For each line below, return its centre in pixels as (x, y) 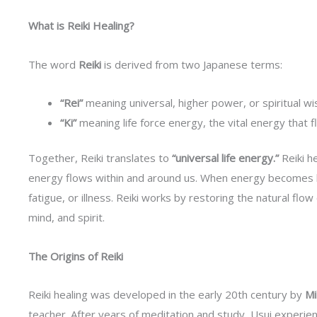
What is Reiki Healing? (81, 26)
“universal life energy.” (225, 158)
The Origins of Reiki (76, 256)
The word (53, 64)
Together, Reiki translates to (100, 158)
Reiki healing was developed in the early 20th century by (167, 294)
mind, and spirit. (67, 218)
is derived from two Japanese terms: (192, 64)
